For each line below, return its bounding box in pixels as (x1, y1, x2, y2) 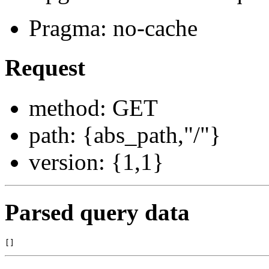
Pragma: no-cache (29, 15, 198, 41)
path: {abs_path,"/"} (29, 121, 221, 148)
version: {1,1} (29, 148, 164, 175)
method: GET (29, 94, 158, 121)
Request (5, 55, 85, 81)
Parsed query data (5, 199, 190, 225)
